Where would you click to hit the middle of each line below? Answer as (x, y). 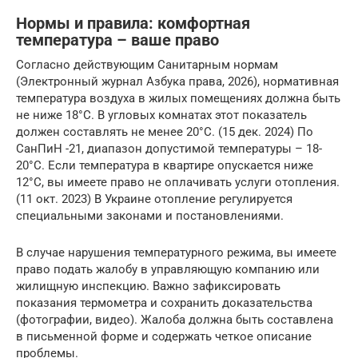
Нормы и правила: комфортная (133, 24)
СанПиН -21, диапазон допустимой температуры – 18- (169, 149)
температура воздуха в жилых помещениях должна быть (178, 98)
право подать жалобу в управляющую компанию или (168, 269)
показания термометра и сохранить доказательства (164, 303)
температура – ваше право (117, 41)
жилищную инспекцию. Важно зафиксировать (148, 286)
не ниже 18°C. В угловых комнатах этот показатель (161, 115)
